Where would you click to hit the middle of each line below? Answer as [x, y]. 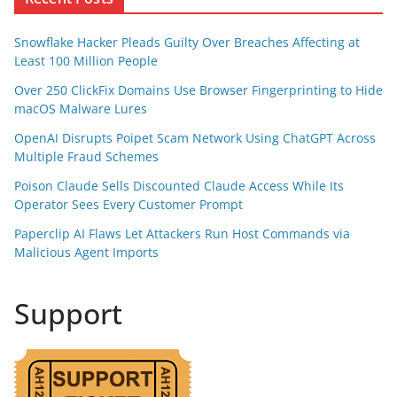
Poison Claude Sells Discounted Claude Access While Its [179, 186]
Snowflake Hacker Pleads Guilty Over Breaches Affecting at [187, 42]
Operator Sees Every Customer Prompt [128, 204]
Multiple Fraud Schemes [86, 156]
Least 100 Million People [86, 61]
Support [68, 313]
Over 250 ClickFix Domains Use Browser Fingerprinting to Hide [198, 90]
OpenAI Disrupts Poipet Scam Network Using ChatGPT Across [195, 138]
